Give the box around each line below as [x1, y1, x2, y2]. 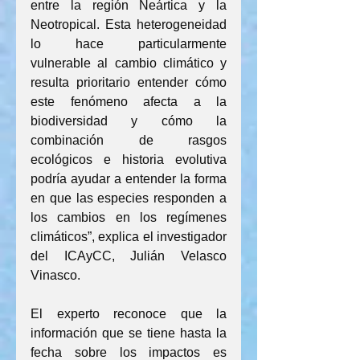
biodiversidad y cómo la [31, 114, 227, 128]
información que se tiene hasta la [31, 326, 227, 340]
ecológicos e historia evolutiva [31, 153, 227, 166]
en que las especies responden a [31, 191, 227, 205]
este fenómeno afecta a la [31, 95, 227, 108]
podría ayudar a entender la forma [31, 172, 227, 186]
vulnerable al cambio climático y [31, 56, 227, 70]
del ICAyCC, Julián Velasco [31, 249, 227, 263]
